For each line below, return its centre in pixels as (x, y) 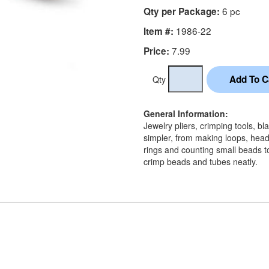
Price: (156, 51)
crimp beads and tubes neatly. (201, 161)
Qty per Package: (182, 11)
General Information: (186, 113)
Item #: (159, 31)
